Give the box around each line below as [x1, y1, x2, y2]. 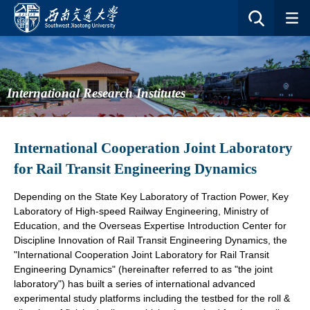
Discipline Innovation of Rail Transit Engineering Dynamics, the [14, 234, 287, 246]
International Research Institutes [7, 85, 185, 100]
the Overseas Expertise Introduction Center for [82, 219, 286, 231]
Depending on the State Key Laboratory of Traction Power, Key [14, 190, 289, 202]
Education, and [14, 219, 80, 231]
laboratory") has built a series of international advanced [14, 277, 255, 289]
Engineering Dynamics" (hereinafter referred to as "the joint [14, 263, 273, 275]
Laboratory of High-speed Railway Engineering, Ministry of [14, 205, 268, 217]
